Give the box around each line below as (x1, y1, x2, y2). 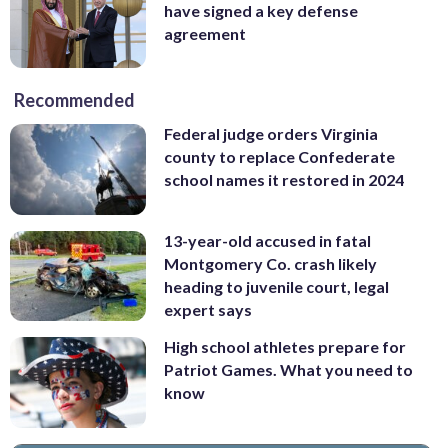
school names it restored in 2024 (164, 170, 404, 190)
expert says (164, 299, 252, 319)
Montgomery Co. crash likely (164, 253, 377, 273)
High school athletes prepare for (164, 337, 406, 357)
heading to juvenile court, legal (164, 276, 389, 296)
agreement (164, 23, 246, 43)
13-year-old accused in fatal (164, 230, 371, 250)
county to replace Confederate (164, 147, 395, 167)
